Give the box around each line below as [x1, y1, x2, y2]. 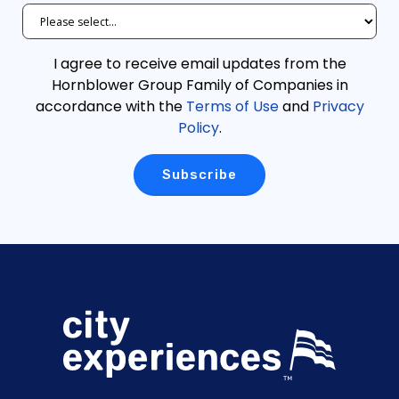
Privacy [312, 96, 364, 118]
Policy [177, 118, 219, 139]
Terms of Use [185, 96, 279, 118]
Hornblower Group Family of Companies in [51, 75, 348, 96]
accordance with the [35, 96, 186, 118]
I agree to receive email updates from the [53, 53, 346, 75]
